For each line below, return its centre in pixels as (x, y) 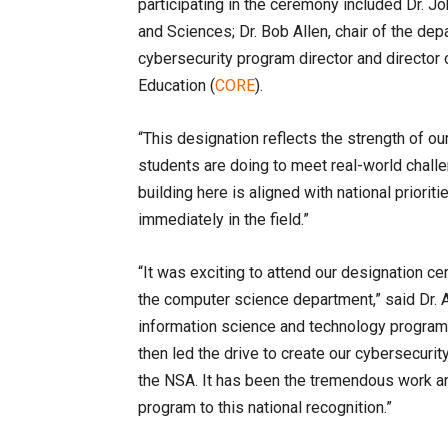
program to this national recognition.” (265, 407)
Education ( (176, 85)
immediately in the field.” (223, 219)
